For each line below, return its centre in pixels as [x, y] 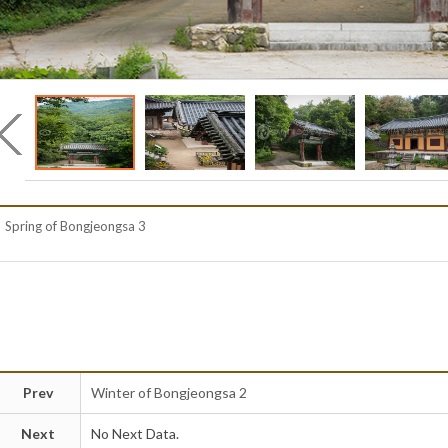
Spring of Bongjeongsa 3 [76, 226]
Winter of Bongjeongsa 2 [168, 393]
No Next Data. [134, 434]
